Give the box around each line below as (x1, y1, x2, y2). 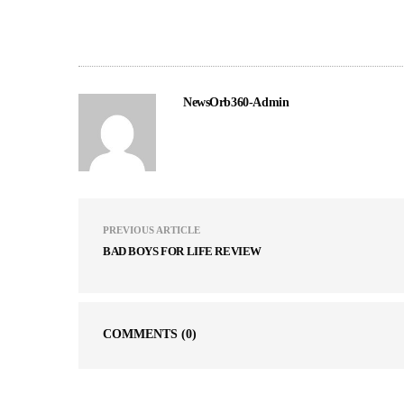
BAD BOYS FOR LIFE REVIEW (103, 244, 262, 259)
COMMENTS (103, 327, 181, 342)
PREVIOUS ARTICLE (103, 225, 200, 236)
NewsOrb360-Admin (183, 96, 289, 110)
